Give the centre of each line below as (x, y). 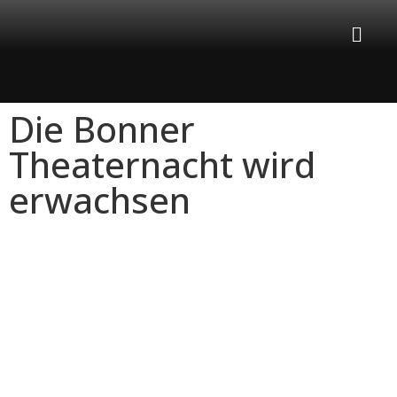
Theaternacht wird (162, 164)
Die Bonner (102, 129)
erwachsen (100, 200)
